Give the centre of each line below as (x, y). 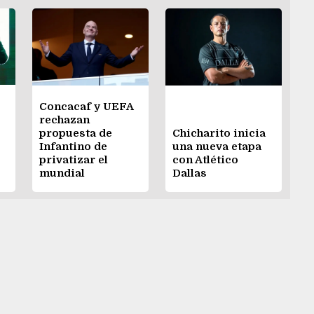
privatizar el (74, 160)
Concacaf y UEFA (86, 107)
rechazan (64, 120)
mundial (62, 173)
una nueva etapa (217, 147)
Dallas (190, 173)
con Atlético (205, 160)
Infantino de (73, 147)
